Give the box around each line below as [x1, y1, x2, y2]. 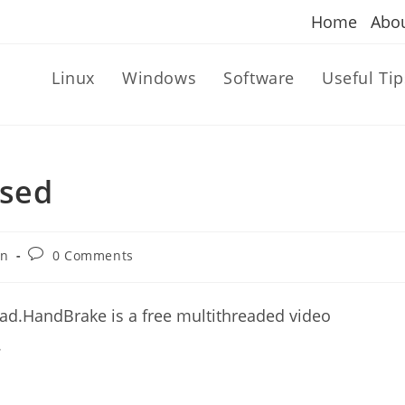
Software [223, 67, 295, 89]
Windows [121, 67, 197, 89]
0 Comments [52, 247, 134, 264]
